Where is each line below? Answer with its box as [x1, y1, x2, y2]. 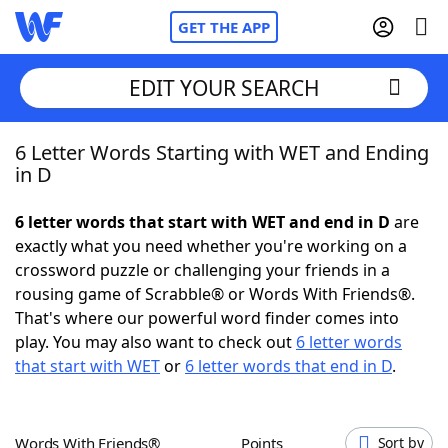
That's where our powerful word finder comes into [15, 307, 399, 329]
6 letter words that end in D [185, 355, 392, 377]
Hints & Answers [208, 359, 333, 381]
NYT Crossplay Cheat [55, 249, 211, 271]
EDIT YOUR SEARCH [128, 73, 320, 102]
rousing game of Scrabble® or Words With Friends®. [15, 283, 415, 305]
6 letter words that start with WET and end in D [15, 211, 390, 233]
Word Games [55, 414, 158, 436]
